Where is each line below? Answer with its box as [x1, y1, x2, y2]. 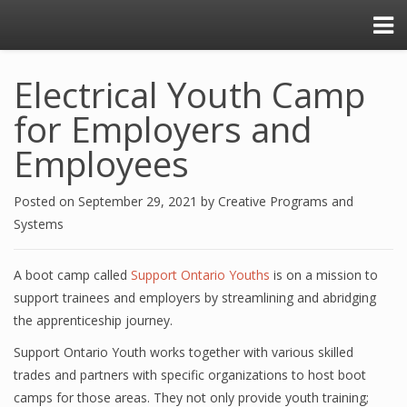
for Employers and [14, 105, 313, 153]
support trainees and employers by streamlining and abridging [14, 289, 376, 306]
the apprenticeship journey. [14, 312, 173, 329]
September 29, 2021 [78, 193, 201, 210]
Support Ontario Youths [131, 266, 270, 283]
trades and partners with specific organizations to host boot [14, 366, 366, 383]
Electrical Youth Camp [14, 71, 365, 118]
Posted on [14, 193, 78, 210]
